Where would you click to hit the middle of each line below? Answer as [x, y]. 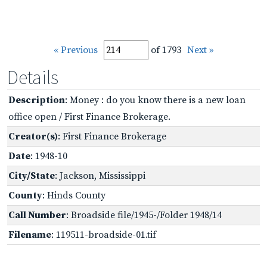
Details [33, 77]
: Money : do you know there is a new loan [155, 100]
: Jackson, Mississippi [100, 176]
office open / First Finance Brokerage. [89, 117]
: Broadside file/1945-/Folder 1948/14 [144, 215]
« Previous [75, 50]
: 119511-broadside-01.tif [104, 235]
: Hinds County [74, 195]
